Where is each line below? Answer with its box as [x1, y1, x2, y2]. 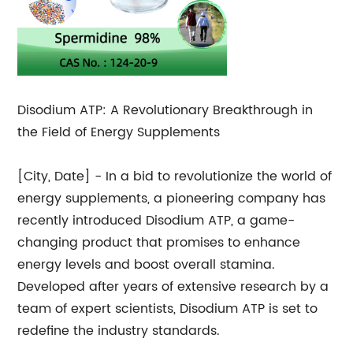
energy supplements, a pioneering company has [17, 188, 326, 209]
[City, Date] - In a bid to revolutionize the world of [17, 166, 333, 187]
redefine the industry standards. [17, 321, 221, 341]
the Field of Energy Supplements [17, 122, 221, 143]
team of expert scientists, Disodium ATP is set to [17, 299, 318, 319]
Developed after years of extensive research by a [17, 277, 329, 297]
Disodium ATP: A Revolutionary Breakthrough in [17, 100, 314, 121]
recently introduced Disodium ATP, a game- [17, 210, 295, 231]
